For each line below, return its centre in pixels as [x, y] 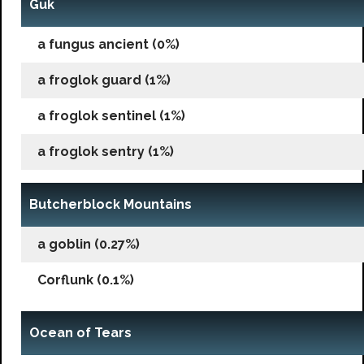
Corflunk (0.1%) [86, 279]
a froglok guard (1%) [104, 80]
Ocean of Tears [80, 332]
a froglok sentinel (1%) [111, 115]
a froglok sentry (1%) [106, 151]
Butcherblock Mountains [110, 204]
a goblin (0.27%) [89, 244]
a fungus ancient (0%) [108, 44]
